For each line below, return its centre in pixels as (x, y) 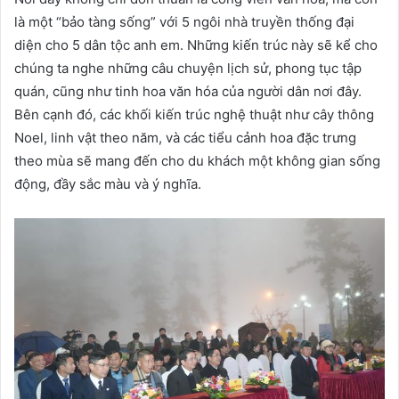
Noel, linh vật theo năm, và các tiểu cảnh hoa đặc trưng (185, 137)
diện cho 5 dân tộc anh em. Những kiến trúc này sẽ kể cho (196, 45)
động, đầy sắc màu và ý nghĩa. (108, 183)
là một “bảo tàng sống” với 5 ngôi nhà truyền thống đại (184, 21)
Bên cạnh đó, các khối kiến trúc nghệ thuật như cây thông (194, 114)
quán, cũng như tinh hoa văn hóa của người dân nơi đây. (188, 91)
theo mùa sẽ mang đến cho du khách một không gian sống (197, 160)
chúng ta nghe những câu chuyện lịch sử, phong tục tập (188, 68)
